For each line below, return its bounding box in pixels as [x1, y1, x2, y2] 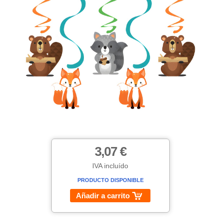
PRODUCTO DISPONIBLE [77, 177, 144, 184]
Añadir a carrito [76, 191, 130, 200]
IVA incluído [92, 162, 129, 170]
